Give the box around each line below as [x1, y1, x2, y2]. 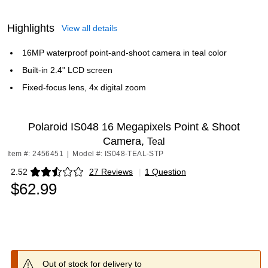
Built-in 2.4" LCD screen [22, 65, 112, 75]
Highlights [7, 22, 54, 34]
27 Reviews [89, 167, 133, 176]
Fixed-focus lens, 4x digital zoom [22, 83, 146, 92]
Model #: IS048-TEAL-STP [72, 150, 164, 158]
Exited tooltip [10, 170, 59, 181]
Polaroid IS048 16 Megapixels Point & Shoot [28, 121, 240, 133]
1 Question [145, 167, 186, 176]
